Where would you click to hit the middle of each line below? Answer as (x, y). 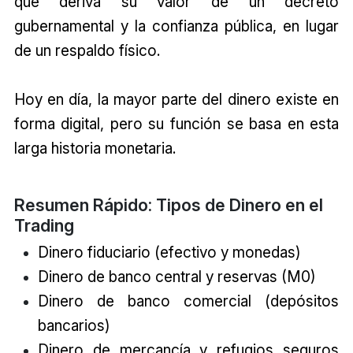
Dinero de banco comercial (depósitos (188, 301)
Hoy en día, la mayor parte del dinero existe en (176, 99)
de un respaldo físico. (87, 50)
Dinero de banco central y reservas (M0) (176, 276)
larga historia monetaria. (95, 148)
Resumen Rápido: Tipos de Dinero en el (168, 204)
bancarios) (74, 325)
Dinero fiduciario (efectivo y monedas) (169, 252)
